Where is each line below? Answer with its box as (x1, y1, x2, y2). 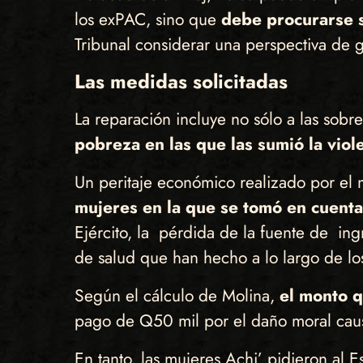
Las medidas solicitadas (74, 67, 288, 96)
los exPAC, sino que (74, 7, 221, 32)
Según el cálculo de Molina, (74, 283, 280, 308)
